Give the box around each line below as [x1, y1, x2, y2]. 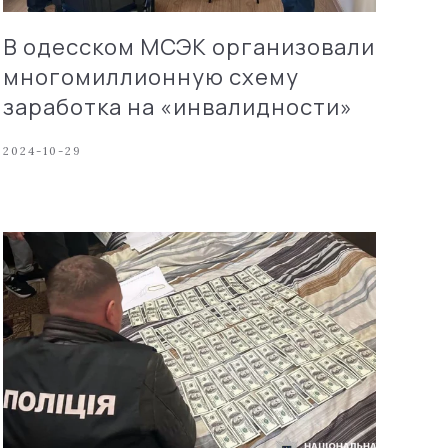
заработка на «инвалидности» [2, 91, 353, 122]
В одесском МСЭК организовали [2, 31, 375, 62]
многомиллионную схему [2, 61, 299, 92]
